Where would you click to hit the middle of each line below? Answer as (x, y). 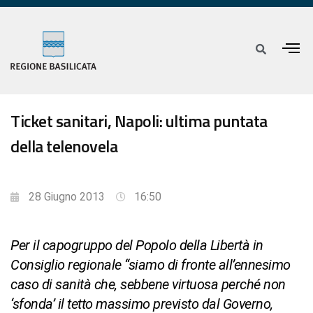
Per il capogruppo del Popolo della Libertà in (137, 246)
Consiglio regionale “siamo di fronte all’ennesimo (151, 265)
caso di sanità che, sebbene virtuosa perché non (148, 285)
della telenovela (64, 146)
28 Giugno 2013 (67, 197)
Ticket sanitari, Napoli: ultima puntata (139, 121)
